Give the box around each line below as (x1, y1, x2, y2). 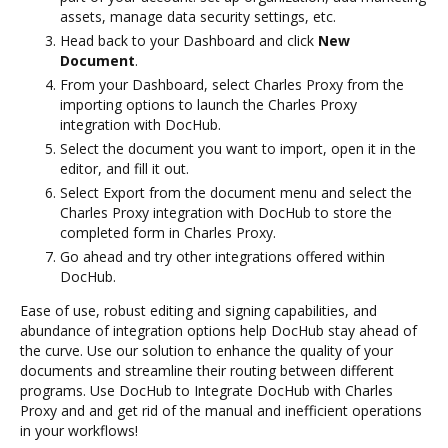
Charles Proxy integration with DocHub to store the (60, 202, 392, 222)
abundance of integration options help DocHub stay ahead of (20, 320, 417, 340)
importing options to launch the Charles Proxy (60, 94, 357, 114)
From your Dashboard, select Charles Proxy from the (60, 74, 404, 94)
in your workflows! (20, 420, 138, 440)
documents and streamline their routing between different (20, 360, 394, 380)
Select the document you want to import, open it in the (60, 138, 416, 158)
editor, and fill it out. (60, 158, 189, 178)
